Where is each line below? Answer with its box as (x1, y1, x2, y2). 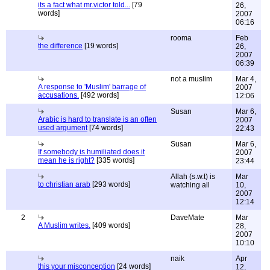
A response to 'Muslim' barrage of (38, 83, 146, 91)
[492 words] (79, 91, 119, 99)
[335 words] (95, 156, 134, 165)
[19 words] (83, 42, 118, 50)
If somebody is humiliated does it (38, 148, 145, 156)
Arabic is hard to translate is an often (38, 115, 157, 124)
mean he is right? (38, 156, 95, 165)
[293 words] (90, 180, 130, 189)
